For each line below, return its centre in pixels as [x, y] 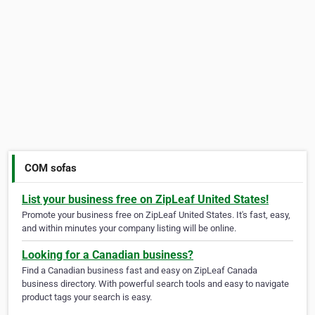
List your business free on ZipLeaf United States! [145, 200]
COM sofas [51, 168]
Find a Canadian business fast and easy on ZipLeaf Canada [140, 271]
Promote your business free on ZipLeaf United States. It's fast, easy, [156, 215]
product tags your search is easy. [87, 297]
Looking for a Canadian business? [108, 255]
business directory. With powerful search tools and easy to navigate [155, 284]
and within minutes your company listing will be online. [129, 229]
